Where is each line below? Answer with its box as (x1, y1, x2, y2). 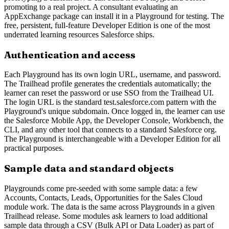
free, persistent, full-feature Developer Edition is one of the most (4, 20, 210, 30)
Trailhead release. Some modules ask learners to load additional (4, 211, 208, 220)
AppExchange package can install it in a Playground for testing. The (4, 11, 224, 20)
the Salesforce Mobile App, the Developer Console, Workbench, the (4, 116, 223, 125)
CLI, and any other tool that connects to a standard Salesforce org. (4, 125, 217, 134)
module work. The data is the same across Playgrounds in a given (4, 202, 215, 211)
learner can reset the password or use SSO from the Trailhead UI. (4, 88, 214, 98)
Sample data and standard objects (4, 162, 174, 174)
